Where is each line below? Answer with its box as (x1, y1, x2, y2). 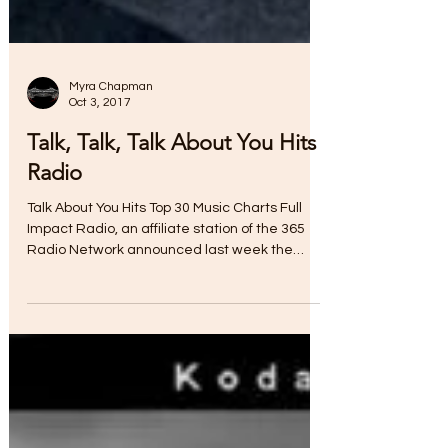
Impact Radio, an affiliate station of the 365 (27, 252, 305, 266)
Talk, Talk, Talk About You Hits (27, 159, 316, 186)
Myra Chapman (69, 110, 153, 123)
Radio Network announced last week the (27, 273, 293, 287)
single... (27, 294, 75, 308)
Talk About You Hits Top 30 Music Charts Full (27, 231, 302, 245)
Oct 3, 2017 (69, 126, 131, 139)
